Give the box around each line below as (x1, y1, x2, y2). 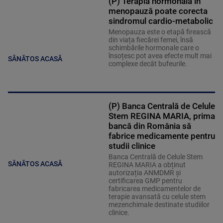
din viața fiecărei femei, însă (108, 36, 193, 44)
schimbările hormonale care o (108, 44, 199, 52)
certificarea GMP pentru (108, 177, 182, 185)
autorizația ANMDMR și (108, 169, 181, 177)
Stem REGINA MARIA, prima (108, 111, 215, 121)
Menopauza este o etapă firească (108, 28, 211, 36)
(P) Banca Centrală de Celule (108, 101, 215, 111)
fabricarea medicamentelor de (108, 185, 201, 193)
